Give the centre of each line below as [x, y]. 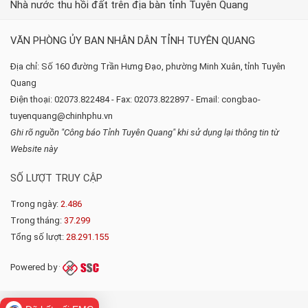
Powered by [35, 267]
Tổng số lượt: [38, 237]
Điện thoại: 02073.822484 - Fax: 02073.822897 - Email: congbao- [135, 100]
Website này [34, 149]
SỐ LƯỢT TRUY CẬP [56, 178]
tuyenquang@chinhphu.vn [62, 116]
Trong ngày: [35, 204]
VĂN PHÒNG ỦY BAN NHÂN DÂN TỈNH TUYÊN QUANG [133, 41]
